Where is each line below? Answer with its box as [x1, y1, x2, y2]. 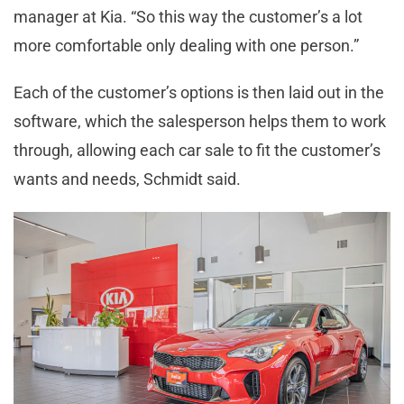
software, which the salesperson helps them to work [14, 111, 386, 131]
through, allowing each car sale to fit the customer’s [14, 140, 381, 160]
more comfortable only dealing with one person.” [14, 35, 359, 55]
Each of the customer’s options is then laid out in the [14, 82, 384, 102]
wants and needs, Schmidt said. [14, 169, 244, 188]
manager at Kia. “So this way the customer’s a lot [14, 6, 363, 26]
